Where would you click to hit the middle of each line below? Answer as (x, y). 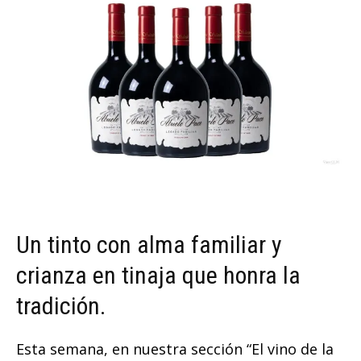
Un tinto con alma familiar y (149, 245)
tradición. (61, 306)
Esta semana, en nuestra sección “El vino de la (175, 349)
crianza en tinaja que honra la (158, 276)
